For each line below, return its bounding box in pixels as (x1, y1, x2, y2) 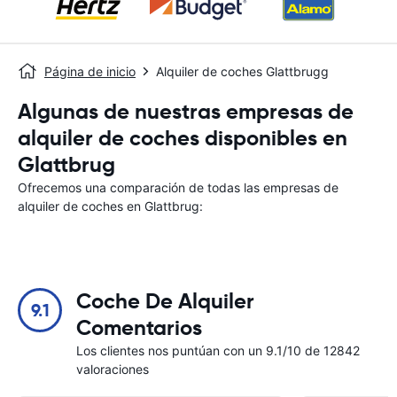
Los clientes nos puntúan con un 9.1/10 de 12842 (76, 343, 360, 358)
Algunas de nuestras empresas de (18, 98, 354, 125)
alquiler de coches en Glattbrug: (18, 198, 203, 214)
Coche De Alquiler (76, 288, 254, 315)
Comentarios (76, 315, 202, 341)
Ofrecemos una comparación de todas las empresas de (18, 180, 339, 195)
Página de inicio (44, 64, 136, 79)
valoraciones (76, 362, 149, 377)
